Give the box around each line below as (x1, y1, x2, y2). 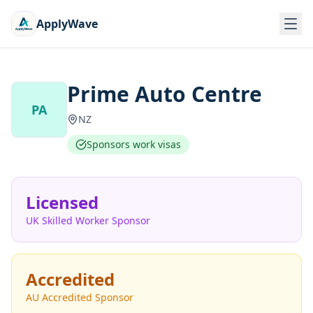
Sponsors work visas (87, 138, 181, 151)
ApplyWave (36, 16, 98, 31)
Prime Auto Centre (67, 80, 262, 108)
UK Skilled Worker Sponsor (26, 214, 150, 227)
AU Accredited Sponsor (26, 291, 133, 304)
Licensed (26, 191, 99, 214)
